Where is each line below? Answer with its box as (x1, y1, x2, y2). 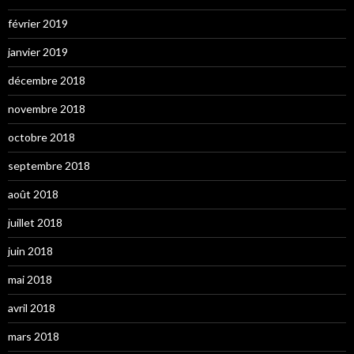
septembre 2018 (8, 158, 90, 172)
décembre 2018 (8, 73, 85, 87)
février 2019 (8, 16, 68, 30)
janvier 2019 (8, 44, 68, 58)
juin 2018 (8, 243, 53, 258)
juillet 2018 (8, 215, 62, 229)
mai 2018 (8, 272, 52, 286)
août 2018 (8, 186, 58, 201)
